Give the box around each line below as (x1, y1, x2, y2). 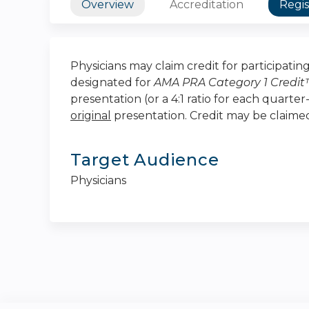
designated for (70, 76, 154, 89)
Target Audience (70, 150, 219, 170)
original (70, 109, 111, 122)
